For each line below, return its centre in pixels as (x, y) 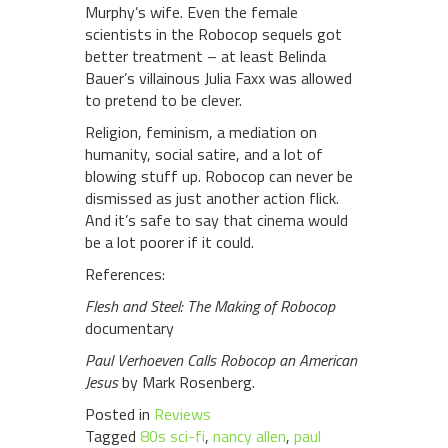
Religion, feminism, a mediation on (201, 132)
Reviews (182, 414)
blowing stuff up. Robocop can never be (219, 176)
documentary (129, 328)
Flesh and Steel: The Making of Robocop (210, 306)
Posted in (119, 414)
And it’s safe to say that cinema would (216, 220)
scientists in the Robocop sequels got (213, 34)
